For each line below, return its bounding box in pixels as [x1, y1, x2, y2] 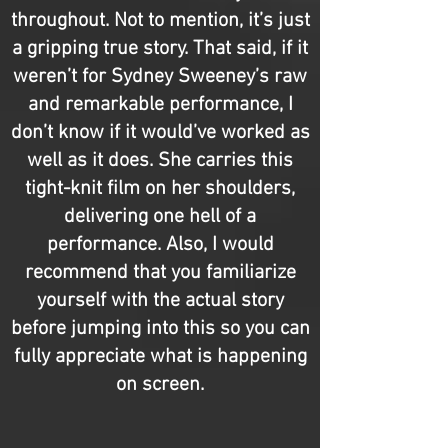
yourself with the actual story [36, 289, 284, 313]
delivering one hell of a [64, 205, 256, 229]
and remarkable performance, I [27, 93, 293, 117]
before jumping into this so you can [10, 317, 310, 341]
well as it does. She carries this [27, 149, 293, 173]
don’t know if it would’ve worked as [10, 121, 310, 145]
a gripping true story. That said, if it [12, 37, 308, 61]
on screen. [116, 373, 204, 397]
